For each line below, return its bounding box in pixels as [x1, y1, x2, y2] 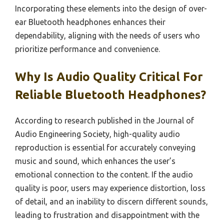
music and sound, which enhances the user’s [15, 156, 175, 165]
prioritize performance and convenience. [15, 44, 160, 53]
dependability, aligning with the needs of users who [15, 30, 200, 40]
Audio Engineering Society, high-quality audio [15, 129, 180, 138]
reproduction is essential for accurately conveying [15, 142, 195, 152]
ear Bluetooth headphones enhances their [15, 17, 165, 26]
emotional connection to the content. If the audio [15, 169, 193, 179]
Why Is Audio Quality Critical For [15, 69, 203, 83]
